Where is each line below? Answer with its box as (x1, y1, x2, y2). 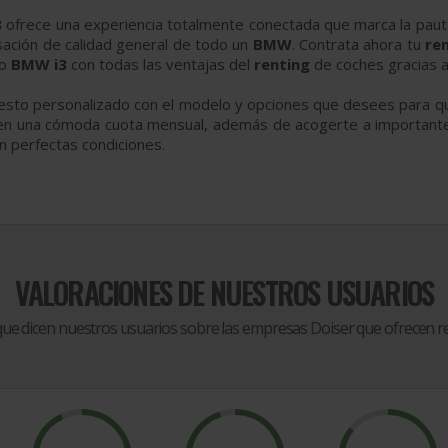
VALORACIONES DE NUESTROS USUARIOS (14, 270, 434, 315)
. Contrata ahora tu (291, 34, 425, 54)
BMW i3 (11, 54, 71, 74)
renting (254, 54, 314, 74)
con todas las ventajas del (71, 54, 254, 74)
